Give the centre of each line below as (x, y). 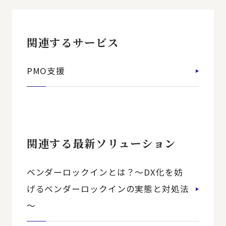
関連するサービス (73, 42)
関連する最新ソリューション (101, 143)
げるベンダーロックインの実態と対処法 (108, 189)
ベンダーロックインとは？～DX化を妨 (105, 172)
